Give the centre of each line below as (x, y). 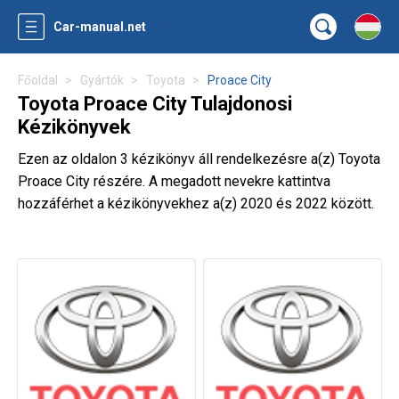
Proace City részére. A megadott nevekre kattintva (174, 181)
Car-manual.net (100, 27)
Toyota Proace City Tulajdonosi (155, 104)
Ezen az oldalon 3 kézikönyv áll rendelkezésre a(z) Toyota (199, 159)
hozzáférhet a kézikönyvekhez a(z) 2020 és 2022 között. (196, 204)
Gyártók (102, 80)
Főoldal (38, 80)
